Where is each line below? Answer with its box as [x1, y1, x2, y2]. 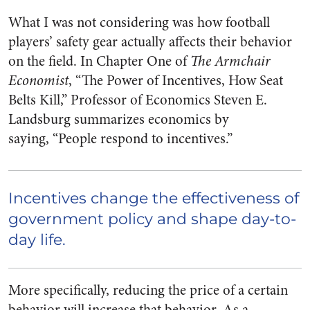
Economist [8, 71, 69, 91]
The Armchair [190, 51, 271, 71]
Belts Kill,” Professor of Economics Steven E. [8, 90, 267, 110]
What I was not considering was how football [8, 12, 270, 33]
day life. [8, 230, 66, 249]
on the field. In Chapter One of [8, 51, 190, 71]
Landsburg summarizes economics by [8, 109, 229, 129]
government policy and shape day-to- [8, 210, 296, 228]
